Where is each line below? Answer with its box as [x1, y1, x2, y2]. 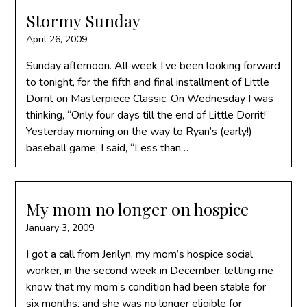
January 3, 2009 [26, 221, 95, 234]
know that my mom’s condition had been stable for [26, 280, 267, 295]
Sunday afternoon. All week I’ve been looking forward [26, 58, 281, 73]
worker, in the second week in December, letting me [26, 263, 274, 278]
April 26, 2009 [26, 33, 88, 46]
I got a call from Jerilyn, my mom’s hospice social [26, 247, 254, 262]
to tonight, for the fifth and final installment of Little [26, 75, 270, 90]
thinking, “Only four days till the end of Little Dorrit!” [26, 108, 271, 123]
